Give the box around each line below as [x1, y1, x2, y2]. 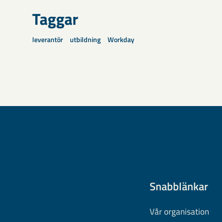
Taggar [32, 7, 78, 31]
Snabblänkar [150, 178, 208, 195]
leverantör [32, 34, 63, 45]
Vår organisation [150, 205, 209, 218]
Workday [108, 34, 134, 45]
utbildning [70, 34, 101, 45]
